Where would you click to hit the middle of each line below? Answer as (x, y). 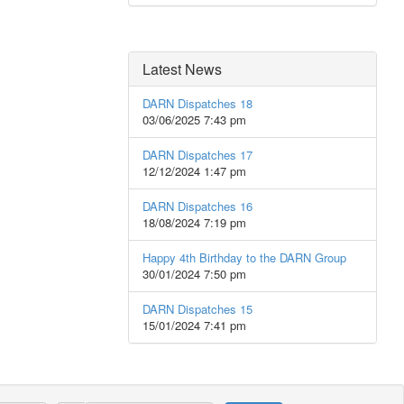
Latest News (182, 69)
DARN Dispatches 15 (197, 309)
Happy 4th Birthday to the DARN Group (244, 257)
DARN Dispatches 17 (197, 155)
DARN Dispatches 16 (197, 206)
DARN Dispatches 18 (197, 103)
